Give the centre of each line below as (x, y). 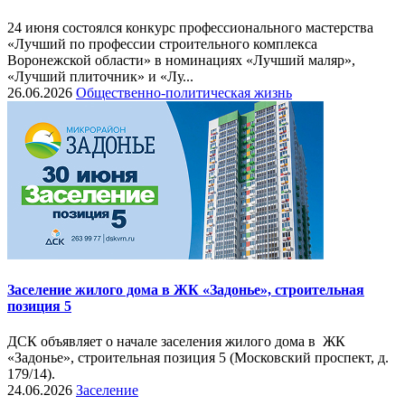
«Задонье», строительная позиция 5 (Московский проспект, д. (198, 358)
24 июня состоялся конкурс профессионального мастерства (190, 27)
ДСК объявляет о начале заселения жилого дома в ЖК (176, 342)
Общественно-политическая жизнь (184, 92)
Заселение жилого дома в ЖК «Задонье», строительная (186, 289)
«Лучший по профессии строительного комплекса (162, 43)
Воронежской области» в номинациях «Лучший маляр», (181, 60)
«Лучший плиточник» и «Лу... (100, 76)
